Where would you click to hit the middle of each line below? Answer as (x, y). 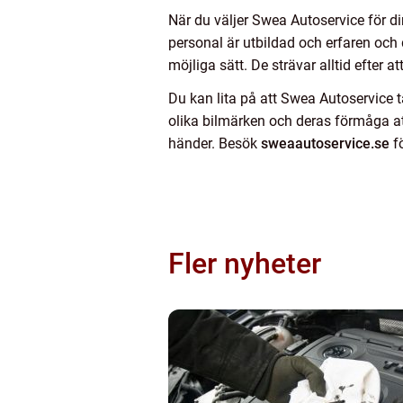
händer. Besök (213, 144)
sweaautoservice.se (323, 144)
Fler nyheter (245, 264)
